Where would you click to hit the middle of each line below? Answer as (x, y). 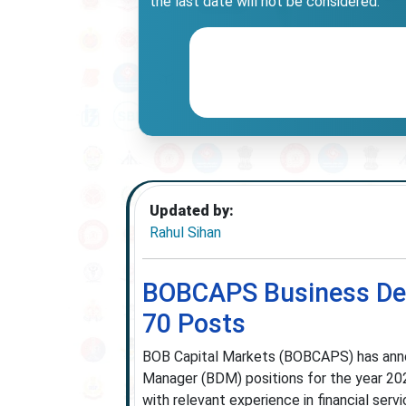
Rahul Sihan (185, 232)
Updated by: (191, 211)
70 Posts (193, 324)
